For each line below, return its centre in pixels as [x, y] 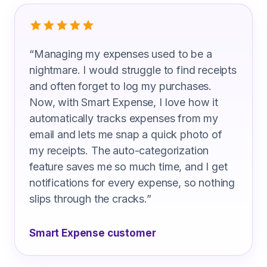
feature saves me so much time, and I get [128, 167]
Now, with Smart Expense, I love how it [124, 102]
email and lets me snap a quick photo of [126, 134]
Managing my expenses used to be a [123, 54]
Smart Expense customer [93, 233]
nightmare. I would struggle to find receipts [133, 70]
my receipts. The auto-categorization [119, 150]
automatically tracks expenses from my [124, 118]
